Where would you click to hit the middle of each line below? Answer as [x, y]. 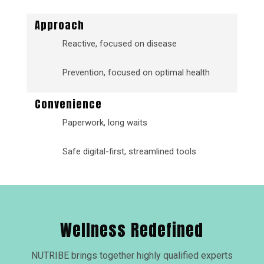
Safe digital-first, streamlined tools [129, 151]
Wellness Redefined [132, 230]
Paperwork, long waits [106, 122]
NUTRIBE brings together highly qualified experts [132, 255]
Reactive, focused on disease [119, 43]
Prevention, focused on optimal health [136, 72]
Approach [59, 25]
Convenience [68, 104]
